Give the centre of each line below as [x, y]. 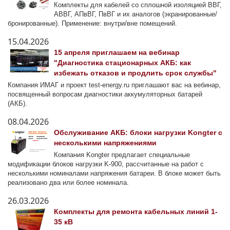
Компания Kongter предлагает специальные [122, 155]
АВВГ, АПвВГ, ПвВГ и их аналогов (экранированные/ [136, 14]
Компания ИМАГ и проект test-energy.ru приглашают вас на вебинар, [114, 85]
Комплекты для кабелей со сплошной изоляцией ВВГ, [138, 5]
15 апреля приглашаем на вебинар [117, 53]
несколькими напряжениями [105, 143]
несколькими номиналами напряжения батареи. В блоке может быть [114, 174]
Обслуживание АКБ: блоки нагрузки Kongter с [138, 133]
